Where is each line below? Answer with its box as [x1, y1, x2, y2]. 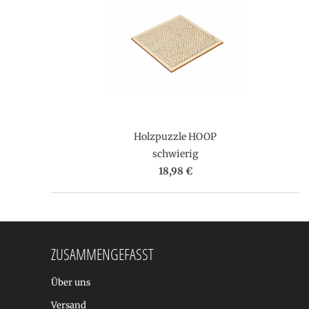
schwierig [152, 147, 198, 160]
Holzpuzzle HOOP [134, 130, 217, 143]
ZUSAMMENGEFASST [51, 243, 154, 264]
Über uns [51, 277, 90, 288]
